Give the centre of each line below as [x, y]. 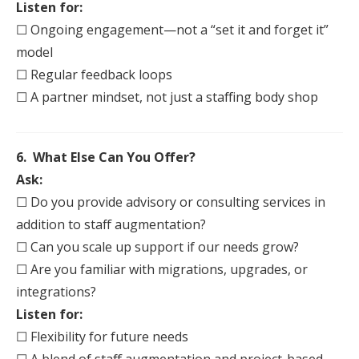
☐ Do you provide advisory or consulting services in [171, 202]
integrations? [56, 292]
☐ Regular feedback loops [94, 75]
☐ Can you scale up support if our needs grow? [157, 247]
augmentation [157, 224]
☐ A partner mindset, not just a [109, 97]
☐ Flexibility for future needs [102, 337]
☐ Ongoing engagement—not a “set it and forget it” [172, 30]
